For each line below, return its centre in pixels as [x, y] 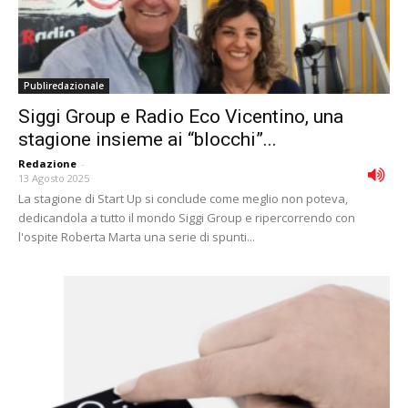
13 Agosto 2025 [54, 178]
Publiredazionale [64, 86]
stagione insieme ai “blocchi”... [148, 140]
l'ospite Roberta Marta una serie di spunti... [137, 237]
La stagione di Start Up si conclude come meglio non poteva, [183, 199]
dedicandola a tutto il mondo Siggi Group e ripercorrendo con [187, 218]
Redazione [47, 164]
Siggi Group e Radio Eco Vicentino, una [181, 117]
